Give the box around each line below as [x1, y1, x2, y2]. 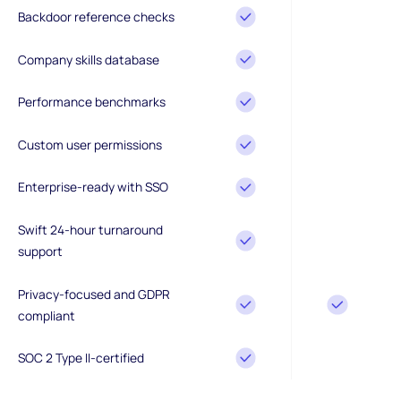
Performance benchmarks [17, 93, 166, 111]
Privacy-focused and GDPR [17, 285, 170, 303]
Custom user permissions [17, 135, 162, 153]
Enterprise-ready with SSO [17, 178, 168, 196]
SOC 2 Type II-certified [17, 349, 144, 367]
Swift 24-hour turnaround [17, 220, 163, 238]
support [17, 242, 63, 260]
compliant [17, 306, 75, 324]
